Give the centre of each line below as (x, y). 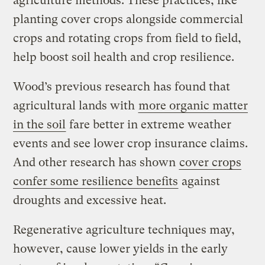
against (200, 182)
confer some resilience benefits (96, 182)
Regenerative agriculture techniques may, (124, 230)
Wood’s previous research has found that (122, 87)
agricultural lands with (76, 106)
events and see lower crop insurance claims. (131, 144)
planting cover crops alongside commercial (128, 20)
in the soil (40, 125)
